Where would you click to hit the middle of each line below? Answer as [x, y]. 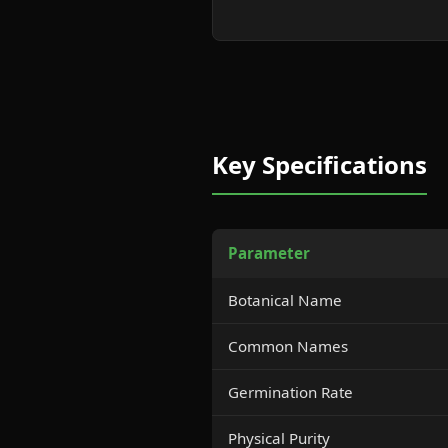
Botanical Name [285, 300]
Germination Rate [290, 392]
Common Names [288, 346]
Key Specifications [319, 164]
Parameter [269, 253]
